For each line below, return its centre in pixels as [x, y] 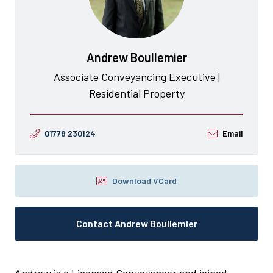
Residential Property [136, 94]
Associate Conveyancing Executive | [136, 77]
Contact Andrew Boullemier [136, 224]
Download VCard [144, 181]
